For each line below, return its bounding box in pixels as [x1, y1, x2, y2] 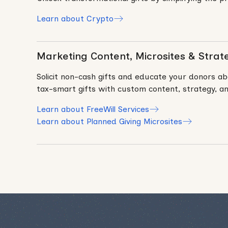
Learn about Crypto [37, 14, 113, 24]
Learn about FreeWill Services [37, 104, 149, 115]
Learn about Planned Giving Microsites [37, 117, 182, 127]
